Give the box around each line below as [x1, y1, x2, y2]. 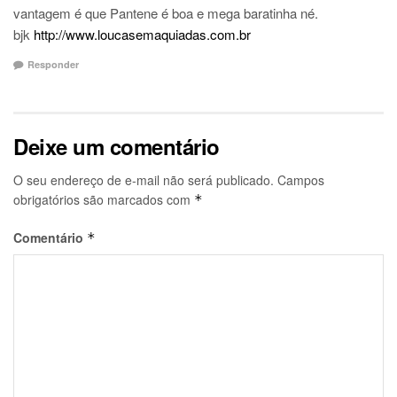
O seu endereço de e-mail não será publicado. [13, 170, 274, 189]
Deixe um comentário [13, 130, 220, 161]
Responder [27, 57, 79, 71]
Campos [277, 170, 324, 189]
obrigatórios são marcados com [13, 190, 194, 208]
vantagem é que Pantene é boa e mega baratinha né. [13, 4, 318, 23]
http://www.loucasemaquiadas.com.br [34, 25, 251, 44]
